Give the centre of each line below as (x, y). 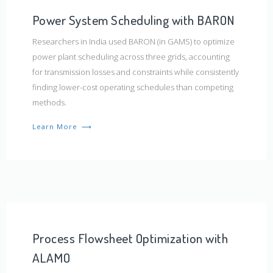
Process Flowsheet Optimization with (130, 238)
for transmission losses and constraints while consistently (135, 72)
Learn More (56, 126)
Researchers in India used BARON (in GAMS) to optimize (133, 41)
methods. (49, 102)
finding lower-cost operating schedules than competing (133, 87)
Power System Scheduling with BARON (133, 19)
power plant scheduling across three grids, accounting (131, 56)
